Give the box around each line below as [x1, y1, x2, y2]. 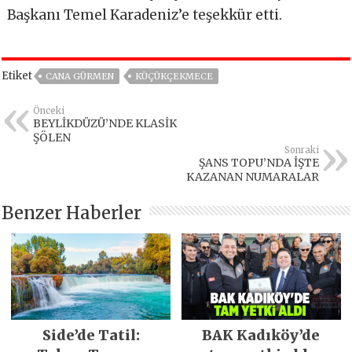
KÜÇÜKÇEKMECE [135, 71, 214, 82]
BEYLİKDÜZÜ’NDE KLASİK [33, 116, 178, 131]
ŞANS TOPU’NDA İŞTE [198, 156, 319, 170]
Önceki [33, 105, 65, 117]
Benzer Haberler [2, 202, 142, 225]
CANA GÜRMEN [46, 71, 115, 82]
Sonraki [284, 145, 319, 156]
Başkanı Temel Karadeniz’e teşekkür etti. [7, 6, 283, 24]
